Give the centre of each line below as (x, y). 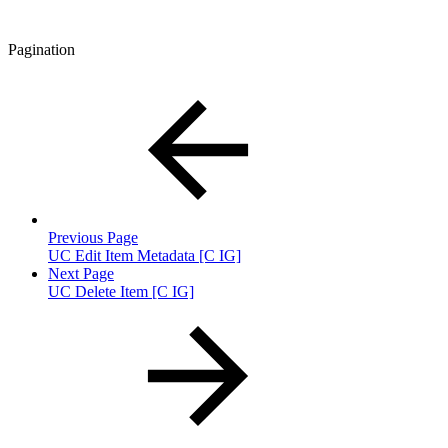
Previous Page (93, 237)
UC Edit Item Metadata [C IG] (144, 255)
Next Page (81, 273)
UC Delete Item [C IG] (121, 291)
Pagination (41, 49)
